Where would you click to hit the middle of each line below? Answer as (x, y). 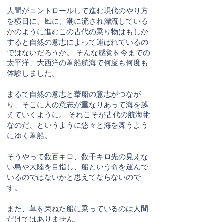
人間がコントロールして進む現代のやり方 (78, 11)
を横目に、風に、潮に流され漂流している (78, 21)
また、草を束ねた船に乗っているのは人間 (78, 208)
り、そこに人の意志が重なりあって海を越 (78, 104)
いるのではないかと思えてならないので (74, 177)
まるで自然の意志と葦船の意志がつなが (74, 94)
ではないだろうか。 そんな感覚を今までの (79, 52)
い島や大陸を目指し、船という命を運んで (78, 167)
